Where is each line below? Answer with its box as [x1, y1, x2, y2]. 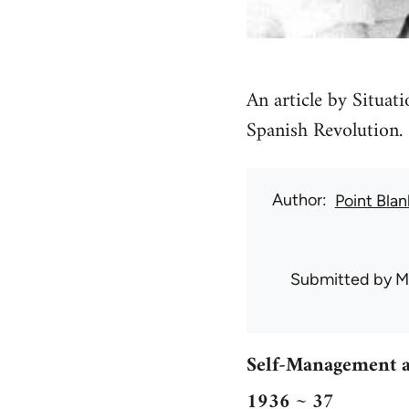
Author [271, 189, 322, 210]
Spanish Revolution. [246, 112, 403, 149]
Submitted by [289, 268, 395, 289]
